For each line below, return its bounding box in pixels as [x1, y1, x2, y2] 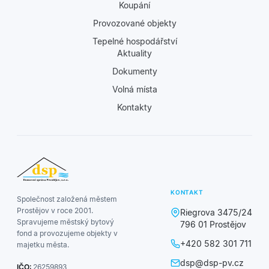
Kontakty [117, 101, 152, 112]
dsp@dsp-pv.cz [180, 257, 244, 268]
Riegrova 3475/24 [180, 207, 252, 217]
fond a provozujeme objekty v [17, 228, 118, 238]
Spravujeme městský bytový [17, 217, 114, 226]
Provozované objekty [92, 17, 177, 28]
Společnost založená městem [17, 194, 117, 204]
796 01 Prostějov [180, 219, 246, 229]
